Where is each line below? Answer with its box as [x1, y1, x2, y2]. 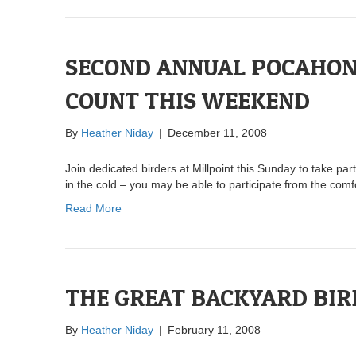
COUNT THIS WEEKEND [65, 85, 310, 114]
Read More [65, 201, 122, 215]
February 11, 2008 [168, 323, 261, 336]
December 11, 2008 [168, 126, 267, 139]
